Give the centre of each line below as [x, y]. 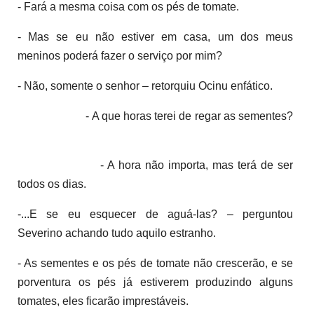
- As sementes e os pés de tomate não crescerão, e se [155, 263]
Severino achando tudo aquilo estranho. [117, 233]
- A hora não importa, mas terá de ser [172, 165]
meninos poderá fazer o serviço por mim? [120, 55]
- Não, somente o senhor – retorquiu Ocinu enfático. [145, 86]
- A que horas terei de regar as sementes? [172, 116]
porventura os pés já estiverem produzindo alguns [155, 282]
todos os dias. [52, 184]
